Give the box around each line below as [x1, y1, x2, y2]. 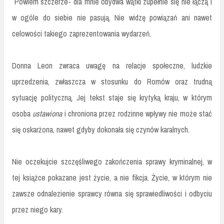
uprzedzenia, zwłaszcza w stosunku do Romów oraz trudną [12, 76, 212, 87]
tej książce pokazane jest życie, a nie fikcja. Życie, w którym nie [12, 172, 212, 183]
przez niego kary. [12, 204, 63, 215]
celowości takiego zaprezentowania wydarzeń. [12, 28, 151, 39]
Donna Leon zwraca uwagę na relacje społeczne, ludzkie [12, 60, 212, 71]
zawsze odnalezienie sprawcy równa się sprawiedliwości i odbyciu [12, 188, 212, 199]
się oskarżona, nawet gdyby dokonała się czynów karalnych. [12, 124, 189, 135]
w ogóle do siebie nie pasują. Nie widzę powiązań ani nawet [12, 12, 212, 23]
